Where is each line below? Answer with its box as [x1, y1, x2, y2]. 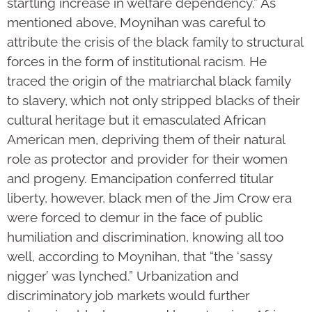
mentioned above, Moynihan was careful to [7, 15, 265, 31]
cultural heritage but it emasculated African [7, 112, 266, 128]
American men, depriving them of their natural [7, 132, 285, 148]
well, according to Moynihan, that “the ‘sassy [7, 249, 272, 265]
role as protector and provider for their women [7, 151, 288, 167]
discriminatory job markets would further [7, 288, 250, 304]
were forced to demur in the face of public [7, 210, 263, 226]
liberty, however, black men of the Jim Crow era [7, 190, 292, 206]
